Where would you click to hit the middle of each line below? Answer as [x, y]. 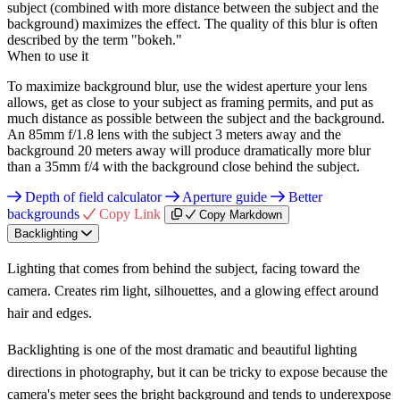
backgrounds [45, 213]
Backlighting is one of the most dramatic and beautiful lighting [182, 349]
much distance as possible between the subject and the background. [196, 118]
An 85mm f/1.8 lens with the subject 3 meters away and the [174, 134]
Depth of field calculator [93, 196]
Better [304, 196]
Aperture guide [225, 196]
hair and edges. [50, 312]
